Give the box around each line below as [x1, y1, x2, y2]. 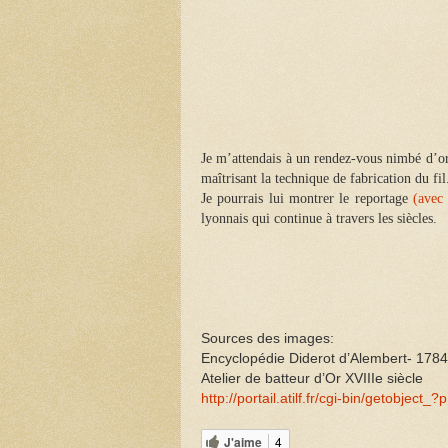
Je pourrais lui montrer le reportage [201, 191, 413, 207]
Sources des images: [201, 331, 334, 347]
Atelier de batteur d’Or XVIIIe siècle [201, 371, 423, 387]
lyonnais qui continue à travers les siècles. [201, 211, 437, 227]
